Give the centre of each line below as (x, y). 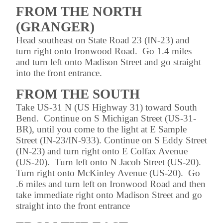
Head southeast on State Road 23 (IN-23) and (103, 40)
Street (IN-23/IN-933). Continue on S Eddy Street (111, 140)
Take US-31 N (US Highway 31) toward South (107, 108)
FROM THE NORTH (79, 12)
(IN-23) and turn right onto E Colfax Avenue (102, 151)
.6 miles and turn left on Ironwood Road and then (111, 184)
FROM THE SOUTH (78, 94)
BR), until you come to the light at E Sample (101, 129)
